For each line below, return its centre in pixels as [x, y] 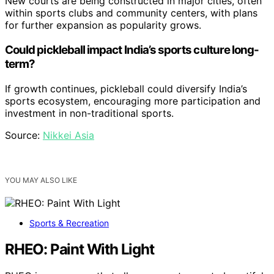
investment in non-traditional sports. [89, 113]
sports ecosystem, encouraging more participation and [133, 101]
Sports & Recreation [69, 223]
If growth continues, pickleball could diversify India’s [126, 88]
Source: [24, 135]
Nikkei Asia [68, 135]
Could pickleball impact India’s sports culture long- [132, 50]
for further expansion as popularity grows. [103, 25]
